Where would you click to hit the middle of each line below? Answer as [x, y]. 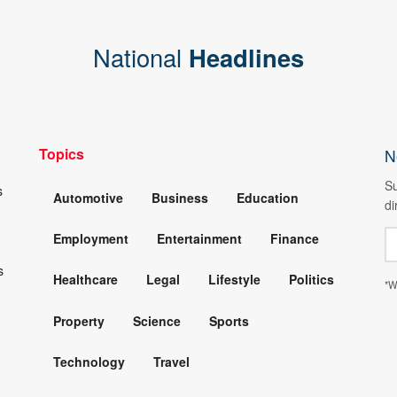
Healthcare [86, 280]
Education [268, 197]
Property [79, 320]
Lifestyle [234, 280]
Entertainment [199, 239]
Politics [311, 280]
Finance [295, 239]
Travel [171, 362]
